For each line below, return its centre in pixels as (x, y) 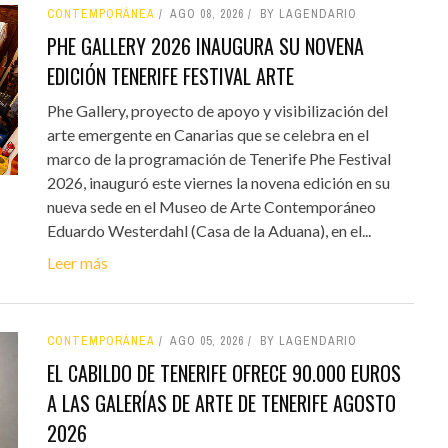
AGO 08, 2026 (206, 14)
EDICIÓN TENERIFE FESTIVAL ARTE (170, 76)
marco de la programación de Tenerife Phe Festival (218, 159)
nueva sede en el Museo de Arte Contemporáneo (211, 207)
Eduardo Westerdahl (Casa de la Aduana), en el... (208, 231)
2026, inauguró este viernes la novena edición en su (218, 183)
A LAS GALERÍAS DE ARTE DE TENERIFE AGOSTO (221, 403)
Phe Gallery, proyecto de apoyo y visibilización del (217, 111)
